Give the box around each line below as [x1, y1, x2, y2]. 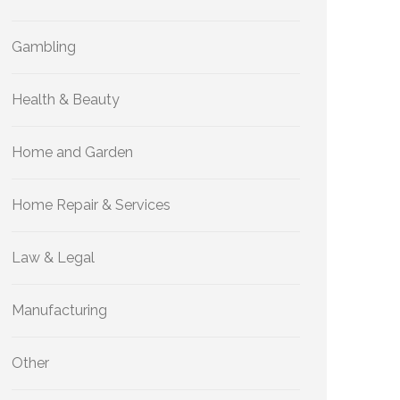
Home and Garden [12, 144, 133, 161]
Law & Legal [12, 249, 95, 266]
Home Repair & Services [12, 196, 171, 213]
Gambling [12, 38, 76, 55]
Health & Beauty [12, 91, 120, 108]
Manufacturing [12, 302, 107, 319]
